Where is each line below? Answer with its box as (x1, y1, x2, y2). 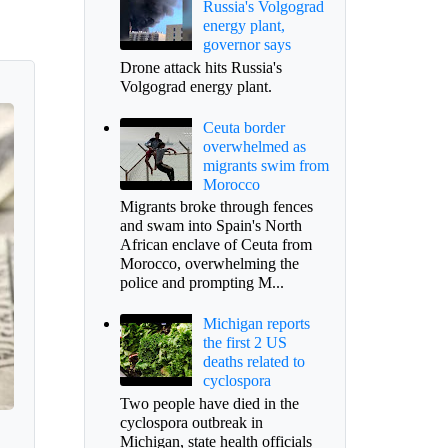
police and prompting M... (119, 274, 284, 292)
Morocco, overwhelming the (119, 255, 299, 273)
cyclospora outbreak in (119, 413, 263, 431)
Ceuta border (202, 118, 285, 136)
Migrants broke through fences (119, 198, 313, 216)
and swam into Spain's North (119, 217, 302, 235)
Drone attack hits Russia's (119, 58, 282, 76)
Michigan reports (202, 315, 310, 333)
